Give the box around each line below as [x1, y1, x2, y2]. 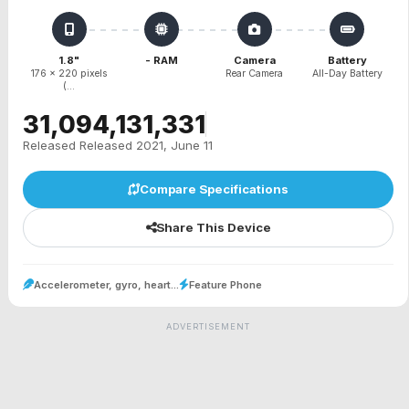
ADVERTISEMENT [166, 321, 250, 332]
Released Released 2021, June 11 [23, 138, 213, 152]
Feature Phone [189, 278, 262, 292]
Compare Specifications [140, 181, 288, 196]
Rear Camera [225, 68, 284, 79]
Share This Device [155, 220, 271, 236]
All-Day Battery [311, 68, 383, 79]
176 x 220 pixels [31, 68, 108, 79]
